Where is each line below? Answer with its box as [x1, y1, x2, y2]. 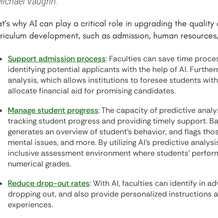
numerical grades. [8, 159, 71, 169]
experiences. [8, 200, 53, 210]
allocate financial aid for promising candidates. [8, 86, 176, 96]
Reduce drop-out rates [8, 178, 90, 189]
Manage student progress [8, 105, 98, 116]
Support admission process [8, 54, 106, 64]
